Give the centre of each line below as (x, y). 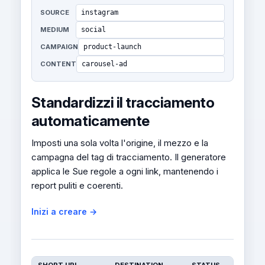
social (93, 30)
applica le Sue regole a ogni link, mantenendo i (125, 172)
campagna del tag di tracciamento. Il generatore (128, 157)
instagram (99, 13)
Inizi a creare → (64, 212)
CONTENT (58, 64)
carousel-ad (104, 64)
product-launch (112, 47)
